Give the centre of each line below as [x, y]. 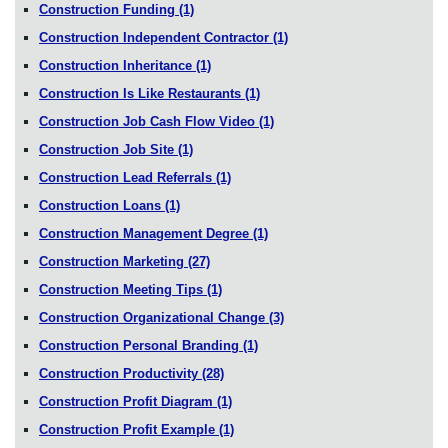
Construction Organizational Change [154, 317]
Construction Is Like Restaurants [142, 93]
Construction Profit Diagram [128, 401]
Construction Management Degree [146, 233]
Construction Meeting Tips [123, 289]
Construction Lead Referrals [127, 177]
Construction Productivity [120, 373]
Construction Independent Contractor [156, 37]
